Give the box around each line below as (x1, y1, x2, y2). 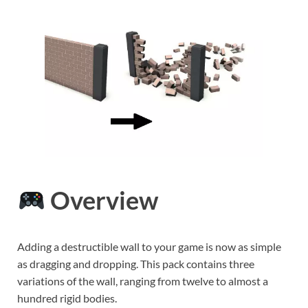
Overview (45, 184, 159, 215)
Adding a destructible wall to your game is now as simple (17, 239, 281, 253)
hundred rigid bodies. (17, 291, 117, 305)
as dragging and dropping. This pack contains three (17, 256, 254, 270)
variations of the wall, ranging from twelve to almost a (17, 274, 268, 287)
